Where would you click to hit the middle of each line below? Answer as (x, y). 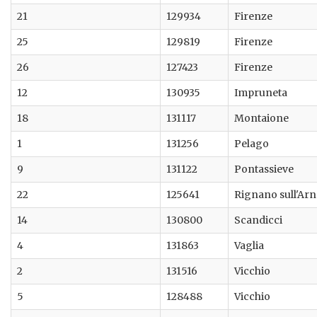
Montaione (261, 119)
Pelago (252, 144)
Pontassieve (264, 169)
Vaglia (249, 246)
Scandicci (258, 220)
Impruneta (261, 93)
